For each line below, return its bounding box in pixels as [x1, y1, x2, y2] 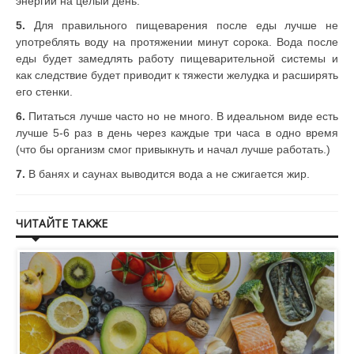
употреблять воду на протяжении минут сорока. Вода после [16, 36, 338, 49]
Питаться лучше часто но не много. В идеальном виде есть [25, 110, 338, 123]
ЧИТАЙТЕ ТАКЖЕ [16, 216, 107, 232]
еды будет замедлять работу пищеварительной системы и [16, 52, 338, 66]
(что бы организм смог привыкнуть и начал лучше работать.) [16, 143, 330, 156]
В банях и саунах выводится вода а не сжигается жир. [25, 168, 310, 181]
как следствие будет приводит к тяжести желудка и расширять [16, 69, 338, 82]
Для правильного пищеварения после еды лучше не [25, 19, 338, 32]
